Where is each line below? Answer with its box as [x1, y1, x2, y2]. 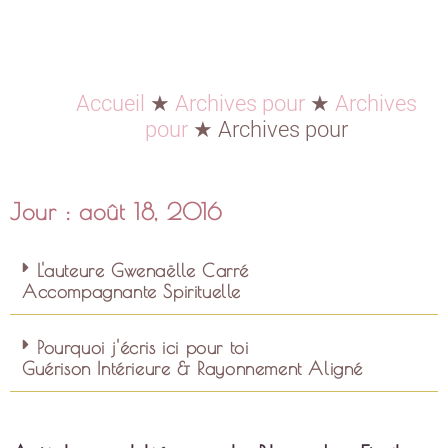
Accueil [76, 91, 145, 116]
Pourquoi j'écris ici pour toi [37, 337, 249, 358]
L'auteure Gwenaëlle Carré [37, 260, 249, 281]
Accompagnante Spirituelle [22, 281, 241, 302]
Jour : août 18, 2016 [10, 198, 223, 225]
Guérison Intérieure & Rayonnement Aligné [22, 358, 363, 379]
